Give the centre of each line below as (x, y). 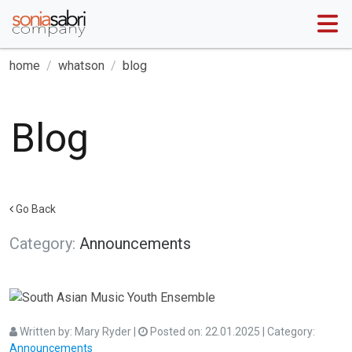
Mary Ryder (103, 332)
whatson (81, 66)
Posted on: (176, 332)
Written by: (46, 332)
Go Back (36, 209)
